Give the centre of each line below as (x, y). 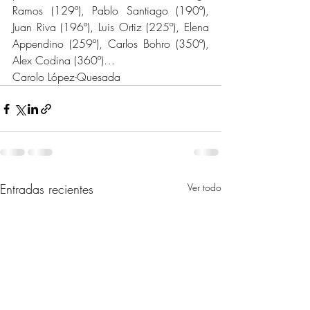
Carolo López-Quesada (66, 77)
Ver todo (204, 188)
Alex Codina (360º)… (64, 61)
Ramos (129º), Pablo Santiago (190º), (111, 11)
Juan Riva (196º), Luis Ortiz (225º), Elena (111, 27)
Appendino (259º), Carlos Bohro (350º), (111, 44)
